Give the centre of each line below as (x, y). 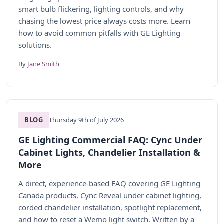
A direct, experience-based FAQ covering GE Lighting (109, 183)
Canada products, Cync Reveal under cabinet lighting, (110, 195)
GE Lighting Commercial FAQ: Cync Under (110, 140)
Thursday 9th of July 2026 (87, 120)
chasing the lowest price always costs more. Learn (104, 21)
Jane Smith (43, 64)
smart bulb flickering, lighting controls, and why (101, 9)
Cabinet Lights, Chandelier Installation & (109, 152)
